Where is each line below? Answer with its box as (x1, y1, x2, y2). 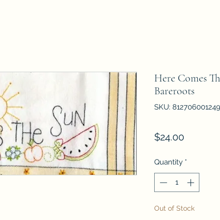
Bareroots (154, 84, 194, 97)
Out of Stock (154, 204, 194, 212)
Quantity (154, 158, 183, 166)
